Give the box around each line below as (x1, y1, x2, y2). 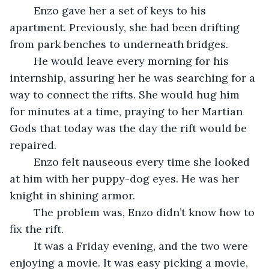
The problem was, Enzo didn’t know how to (22, 205, 34, 219)
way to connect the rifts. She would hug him (10, 87, 243, 101)
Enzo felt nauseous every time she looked (22, 154, 34, 169)
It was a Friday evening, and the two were (22, 238, 34, 253)
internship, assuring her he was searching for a (10, 70, 258, 85)
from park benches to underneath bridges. (10, 37, 231, 51)
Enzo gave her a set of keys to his (22, 3, 34, 17)
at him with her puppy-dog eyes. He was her (10, 171, 242, 186)
